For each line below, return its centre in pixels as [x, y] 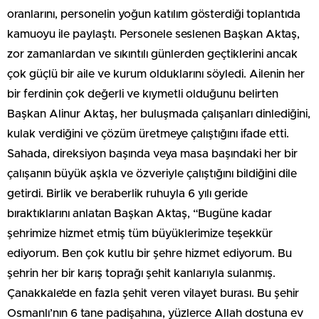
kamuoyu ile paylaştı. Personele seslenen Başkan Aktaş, [153, 35]
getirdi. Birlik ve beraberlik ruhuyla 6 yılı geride [127, 194]
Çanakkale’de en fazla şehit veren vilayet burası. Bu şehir [153, 294]
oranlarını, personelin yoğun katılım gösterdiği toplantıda [154, 15]
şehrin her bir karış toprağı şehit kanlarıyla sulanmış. [141, 274]
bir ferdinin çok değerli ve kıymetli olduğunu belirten [143, 94]
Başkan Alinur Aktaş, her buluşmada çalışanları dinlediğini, [159, 114]
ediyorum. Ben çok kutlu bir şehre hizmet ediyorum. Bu [150, 254]
